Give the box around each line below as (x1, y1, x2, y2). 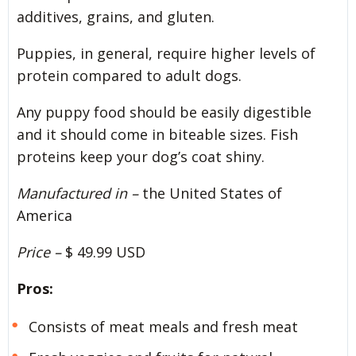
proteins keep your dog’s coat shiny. (17, 147, 265, 167)
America (17, 206, 72, 226)
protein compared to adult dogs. (17, 66, 242, 86)
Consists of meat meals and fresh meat (28, 317, 298, 337)
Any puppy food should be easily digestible (17, 103, 311, 122)
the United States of (142, 184, 282, 203)
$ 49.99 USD (65, 242, 145, 262)
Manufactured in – (17, 184, 142, 203)
